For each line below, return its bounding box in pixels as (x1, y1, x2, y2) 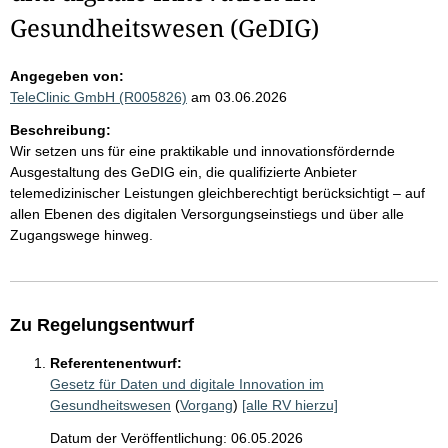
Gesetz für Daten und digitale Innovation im (50, 376, 324, 392)
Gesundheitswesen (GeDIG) (10, 11, 319, 44)
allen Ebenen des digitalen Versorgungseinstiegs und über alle (10, 206, 404, 222)
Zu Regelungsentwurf (10, 315, 194, 335)
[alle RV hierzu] (242, 397, 338, 413)
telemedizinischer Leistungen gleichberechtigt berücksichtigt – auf (10, 185, 425, 201)
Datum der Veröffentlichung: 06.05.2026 (50, 430, 303, 446)
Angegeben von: (10, 68, 124, 84)
